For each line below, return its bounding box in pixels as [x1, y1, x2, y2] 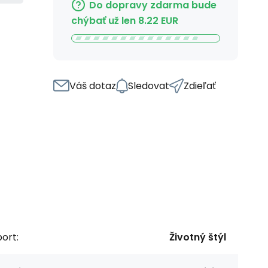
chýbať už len [71, 13, 136, 28]
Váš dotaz [69, 78, 116, 93]
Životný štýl [169, 230, 226, 244]
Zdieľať [184, 78, 216, 93]
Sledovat [128, 78, 169, 93]
